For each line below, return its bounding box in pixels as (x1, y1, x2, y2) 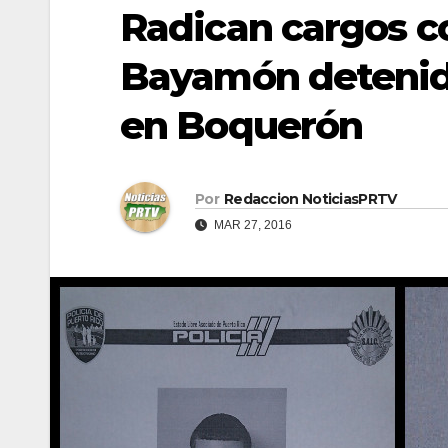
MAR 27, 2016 (211, 217, 292, 232)
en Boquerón (120, 102, 363, 150)
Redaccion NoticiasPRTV (223, 189, 397, 208)
